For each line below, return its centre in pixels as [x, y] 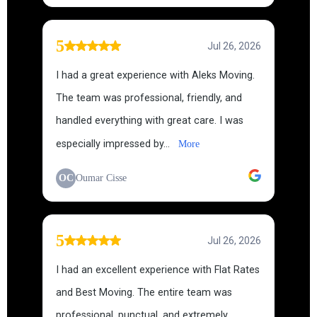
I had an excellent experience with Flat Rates [158, 270]
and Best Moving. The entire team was [144, 293]
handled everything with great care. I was [150, 121]
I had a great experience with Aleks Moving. [155, 75]
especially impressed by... [114, 144]
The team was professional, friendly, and [149, 98]
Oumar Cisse [101, 178]
